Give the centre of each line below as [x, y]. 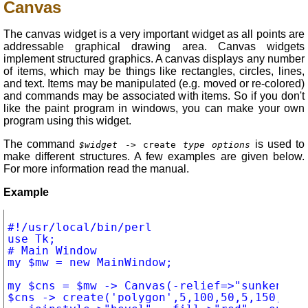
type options [217, 144]
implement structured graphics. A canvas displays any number [154, 58]
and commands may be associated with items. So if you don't [154, 96]
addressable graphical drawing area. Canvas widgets [154, 46]
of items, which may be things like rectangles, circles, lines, [154, 71]
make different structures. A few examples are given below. [154, 156]
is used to [278, 144]
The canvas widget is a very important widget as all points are [154, 34]
